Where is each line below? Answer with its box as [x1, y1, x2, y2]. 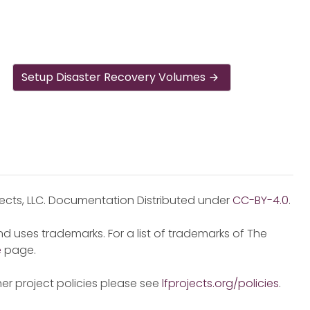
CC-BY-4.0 [232, 192, 289, 208]
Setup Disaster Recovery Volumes [21, 69, 206, 85]
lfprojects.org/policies [162, 275, 279, 291]
